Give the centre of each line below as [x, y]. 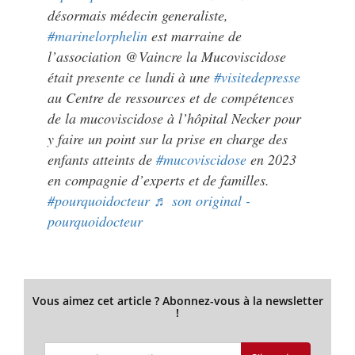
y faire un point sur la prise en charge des [168, 138]
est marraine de [195, 35]
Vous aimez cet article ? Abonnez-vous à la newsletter [177, 300]
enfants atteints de [102, 159]
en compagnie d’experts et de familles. [158, 179]
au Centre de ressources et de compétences [171, 97]
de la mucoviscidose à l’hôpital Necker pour [174, 118]
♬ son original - [202, 200]
